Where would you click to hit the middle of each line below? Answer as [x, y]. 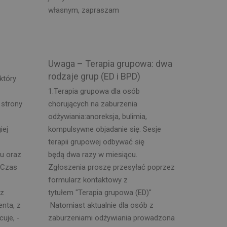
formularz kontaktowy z [88, 180]
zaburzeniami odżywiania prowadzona [111, 218]
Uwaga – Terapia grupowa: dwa [110, 64]
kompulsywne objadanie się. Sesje [104, 129]
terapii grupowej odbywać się [96, 142]
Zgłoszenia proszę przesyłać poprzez [111, 167]
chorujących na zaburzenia [92, 104]
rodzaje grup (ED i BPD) [94, 76]
